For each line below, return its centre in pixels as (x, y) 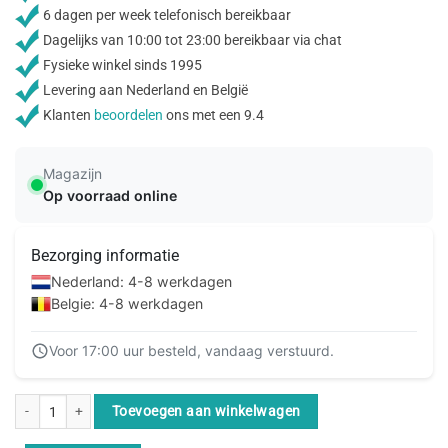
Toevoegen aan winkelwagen (206, 410)
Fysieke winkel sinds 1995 (121, 65)
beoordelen (128, 115)
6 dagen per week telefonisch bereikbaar (165, 15)
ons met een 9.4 (213, 115)
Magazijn (72, 174)
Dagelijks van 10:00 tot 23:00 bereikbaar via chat (191, 40)
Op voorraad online (110, 196)
